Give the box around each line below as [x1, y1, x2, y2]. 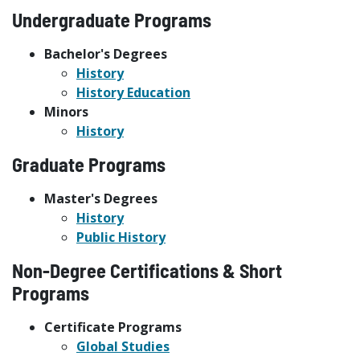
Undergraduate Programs [12, 8, 211, 31]
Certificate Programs [44, 318, 182, 336]
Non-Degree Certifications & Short [12, 259, 282, 282]
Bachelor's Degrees [44, 45, 167, 63]
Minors [44, 103, 88, 121]
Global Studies [76, 337, 170, 355]
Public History [76, 228, 166, 246]
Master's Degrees [44, 190, 157, 207]
